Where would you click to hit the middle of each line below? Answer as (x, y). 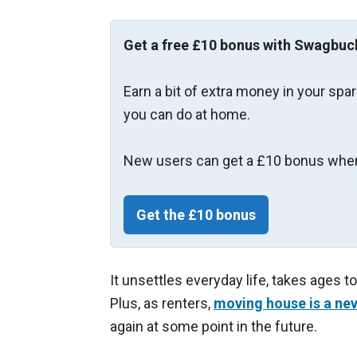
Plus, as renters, (162, 304)
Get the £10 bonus (196, 215)
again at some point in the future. (214, 327)
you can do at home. (187, 115)
